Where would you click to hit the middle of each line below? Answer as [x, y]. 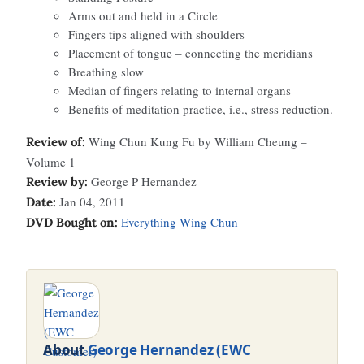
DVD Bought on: [74, 222]
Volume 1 [51, 162]
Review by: [57, 182]
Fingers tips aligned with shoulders [156, 34]
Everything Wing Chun [180, 222]
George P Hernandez [142, 181]
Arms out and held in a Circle [143, 15]
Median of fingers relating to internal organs [180, 90]
